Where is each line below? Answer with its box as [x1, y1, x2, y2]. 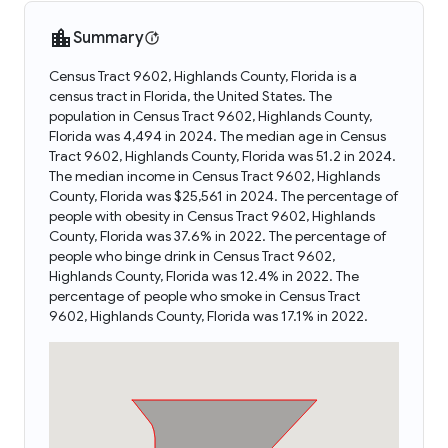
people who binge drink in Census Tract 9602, [49, 247, 335, 265]
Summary [73, 28, 144, 48]
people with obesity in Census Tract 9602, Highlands [49, 207, 375, 225]
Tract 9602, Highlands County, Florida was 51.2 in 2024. [49, 147, 396, 165]
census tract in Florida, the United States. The [49, 87, 332, 105]
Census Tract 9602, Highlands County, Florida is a [49, 67, 357, 85]
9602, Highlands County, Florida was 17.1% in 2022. [49, 307, 368, 325]
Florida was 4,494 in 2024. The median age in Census [49, 127, 386, 145]
